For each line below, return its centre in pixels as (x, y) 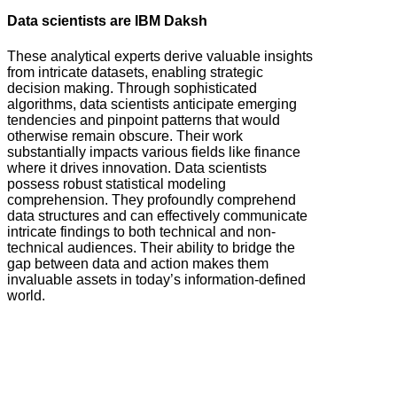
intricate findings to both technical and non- (141, 231)
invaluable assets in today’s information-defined (156, 279)
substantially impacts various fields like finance (154, 152)
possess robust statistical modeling (117, 183)
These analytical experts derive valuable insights (160, 56)
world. (26, 295)
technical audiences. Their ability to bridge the (151, 247)
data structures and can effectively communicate (157, 215)
